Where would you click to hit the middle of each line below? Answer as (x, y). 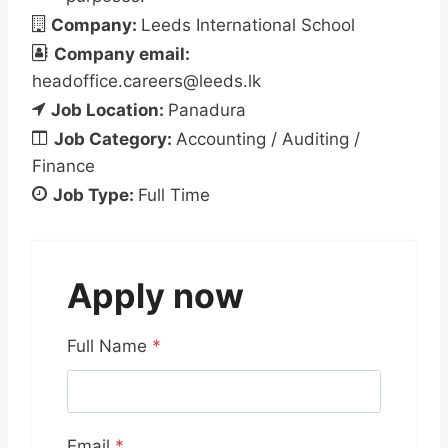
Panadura (207, 110)
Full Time (174, 195)
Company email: (122, 54)
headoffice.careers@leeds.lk (146, 81)
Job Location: (109, 110)
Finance (63, 166)
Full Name (109, 346)
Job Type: (95, 195)
